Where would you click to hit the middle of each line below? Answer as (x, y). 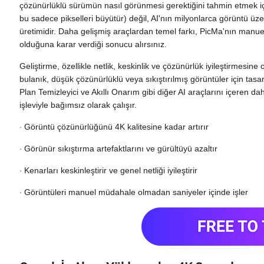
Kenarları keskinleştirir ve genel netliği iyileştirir (111, 170)
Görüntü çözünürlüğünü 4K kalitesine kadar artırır (117, 127)
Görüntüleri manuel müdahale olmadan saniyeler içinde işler (136, 192)
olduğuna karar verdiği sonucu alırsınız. (93, 44)
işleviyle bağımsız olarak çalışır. (78, 105)
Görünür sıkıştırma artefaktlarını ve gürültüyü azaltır (121, 148)
